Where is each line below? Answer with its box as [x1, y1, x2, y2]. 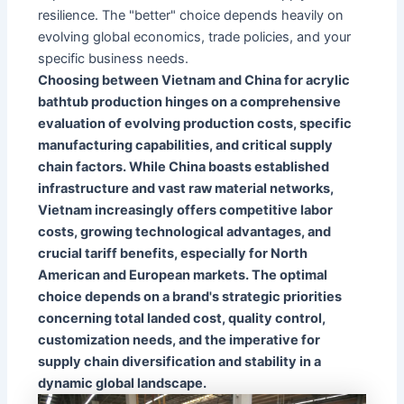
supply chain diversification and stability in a [38, 353, 322, 370]
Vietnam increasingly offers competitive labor [38, 201, 334, 218]
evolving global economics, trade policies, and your [38, 28, 352, 45]
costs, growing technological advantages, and [38, 223, 332, 240]
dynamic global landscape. [38, 374, 207, 391]
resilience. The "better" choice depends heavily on [38, 6, 344, 23]
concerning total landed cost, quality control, [38, 309, 326, 326]
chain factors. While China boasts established [38, 158, 330, 175]
